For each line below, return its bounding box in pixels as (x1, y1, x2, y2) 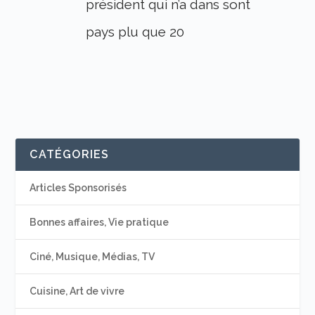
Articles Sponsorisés (30, 182, 127, 194)
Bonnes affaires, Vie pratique (30, 217, 169, 229)
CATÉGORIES (30, 148, 110, 162)
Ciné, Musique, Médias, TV (30, 251, 155, 263)
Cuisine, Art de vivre (30, 285, 125, 297)
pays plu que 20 (86, 24, 185, 40)
